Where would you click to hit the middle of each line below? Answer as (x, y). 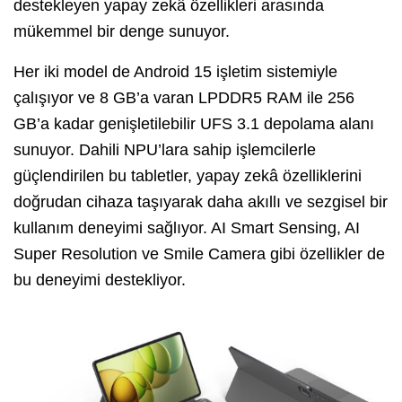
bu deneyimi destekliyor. (100, 280)
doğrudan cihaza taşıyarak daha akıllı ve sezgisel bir (201, 201)
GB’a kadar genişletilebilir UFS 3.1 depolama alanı (194, 123)
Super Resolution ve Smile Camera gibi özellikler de (199, 253)
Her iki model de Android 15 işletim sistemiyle (175, 71)
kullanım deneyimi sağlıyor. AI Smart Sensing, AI (187, 227)
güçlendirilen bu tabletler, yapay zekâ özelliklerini (188, 175)
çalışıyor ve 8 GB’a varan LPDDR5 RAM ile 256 (184, 97)
